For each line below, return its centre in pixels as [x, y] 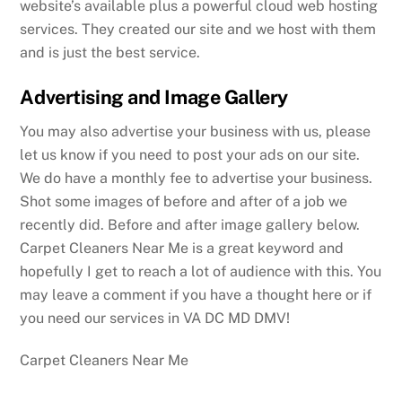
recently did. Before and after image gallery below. [190, 224]
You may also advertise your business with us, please [196, 131]
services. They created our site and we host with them [198, 30]
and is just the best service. [110, 53]
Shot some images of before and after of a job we [184, 201]
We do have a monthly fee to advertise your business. [197, 178]
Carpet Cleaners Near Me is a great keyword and [182, 248]
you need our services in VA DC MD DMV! [155, 318]
